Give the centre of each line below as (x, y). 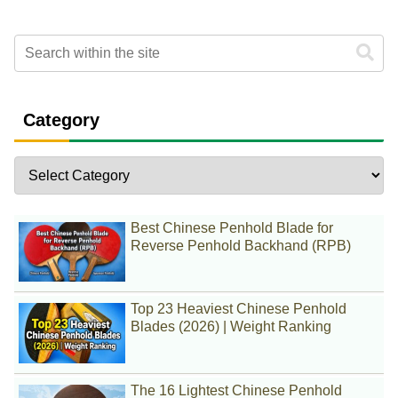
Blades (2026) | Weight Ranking (231, 327)
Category (61, 120)
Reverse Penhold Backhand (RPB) (241, 245)
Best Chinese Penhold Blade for (232, 227)
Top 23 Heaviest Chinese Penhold (239, 309)
